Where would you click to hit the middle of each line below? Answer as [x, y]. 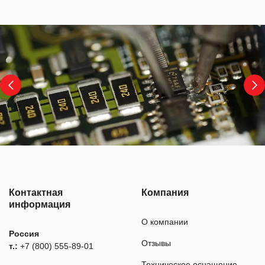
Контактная [36, 193]
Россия [24, 234]
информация [40, 205]
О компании [165, 222]
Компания [165, 193]
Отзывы [156, 243]
